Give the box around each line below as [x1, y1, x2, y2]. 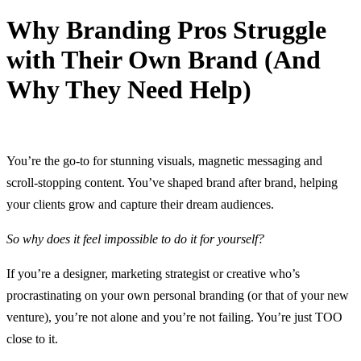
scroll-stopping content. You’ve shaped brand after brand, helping [6, 175, 338, 189]
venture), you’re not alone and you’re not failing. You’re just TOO [6, 309, 342, 324]
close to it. [6, 331, 58, 346]
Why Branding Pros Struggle [6, 15, 326, 45]
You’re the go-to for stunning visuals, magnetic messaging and [6, 153, 322, 168]
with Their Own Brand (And [6, 45, 321, 75]
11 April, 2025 [6, 122, 80, 136]
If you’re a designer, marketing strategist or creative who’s [6, 266, 300, 280]
